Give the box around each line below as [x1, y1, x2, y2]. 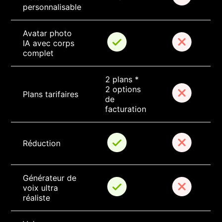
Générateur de [23, 173, 79, 183]
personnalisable [23, 2, 82, 12]
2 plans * [105, 74, 142, 85]
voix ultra [23, 183, 61, 193]
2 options [105, 84, 144, 95]
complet [23, 48, 54, 58]
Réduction [23, 138, 61, 149]
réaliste [23, 193, 51, 203]
